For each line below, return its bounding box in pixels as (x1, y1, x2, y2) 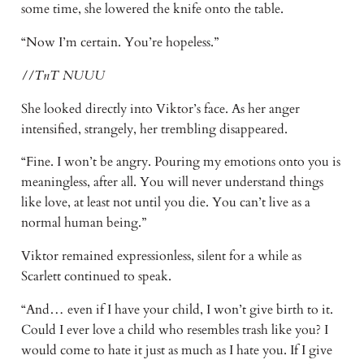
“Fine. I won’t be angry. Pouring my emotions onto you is (20, 153, 340, 171)
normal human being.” (20, 214, 146, 232)
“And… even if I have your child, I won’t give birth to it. (20, 301, 333, 319)
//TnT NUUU (20, 66, 105, 84)
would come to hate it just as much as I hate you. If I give (20, 341, 332, 360)
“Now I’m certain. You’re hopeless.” (20, 32, 219, 51)
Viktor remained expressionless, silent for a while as (20, 247, 301, 266)
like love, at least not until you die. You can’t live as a (20, 193, 310, 212)
